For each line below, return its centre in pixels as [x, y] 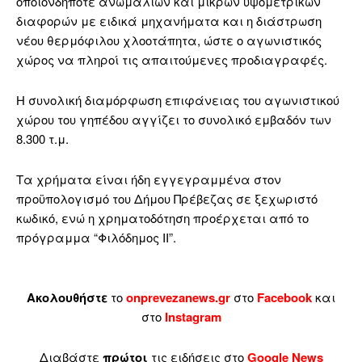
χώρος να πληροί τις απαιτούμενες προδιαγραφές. [172, 60]
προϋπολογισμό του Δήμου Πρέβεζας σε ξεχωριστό [167, 199]
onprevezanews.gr [178, 298]
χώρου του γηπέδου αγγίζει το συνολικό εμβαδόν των [174, 120]
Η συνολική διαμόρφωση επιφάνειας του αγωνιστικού [178, 100]
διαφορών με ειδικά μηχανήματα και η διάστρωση [169, 21]
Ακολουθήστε [67, 298]
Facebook [284, 298]
